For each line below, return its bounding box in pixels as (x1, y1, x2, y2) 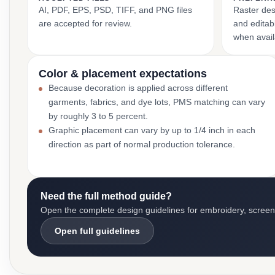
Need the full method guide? (41, 191, 172, 201)
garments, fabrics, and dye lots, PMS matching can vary (48, 97, 265, 107)
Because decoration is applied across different (48, 83, 228, 93)
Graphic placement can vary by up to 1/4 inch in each (48, 125, 255, 135)
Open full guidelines (55, 226, 140, 236)
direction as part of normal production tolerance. (48, 139, 235, 149)
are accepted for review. (39, 18, 132, 28)
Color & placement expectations (39, 68, 207, 80)
